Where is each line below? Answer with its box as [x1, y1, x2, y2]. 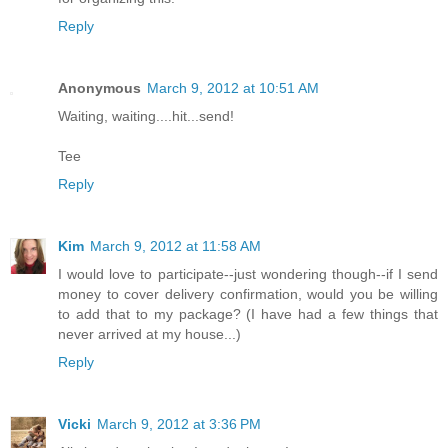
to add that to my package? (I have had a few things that [58, 305, 438, 322]
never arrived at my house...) [58, 325, 241, 342]
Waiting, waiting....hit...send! [58, 107, 234, 124]
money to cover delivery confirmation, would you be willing [58, 285, 438, 302]
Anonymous [58, 79, 141, 96]
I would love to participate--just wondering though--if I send [58, 265, 438, 282]
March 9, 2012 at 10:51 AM [147, 79, 319, 96]
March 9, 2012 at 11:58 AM [90, 237, 261, 254]
